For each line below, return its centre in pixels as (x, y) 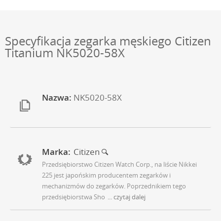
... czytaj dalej (127, 197)
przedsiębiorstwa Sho (74, 197)
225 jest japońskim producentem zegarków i (106, 175)
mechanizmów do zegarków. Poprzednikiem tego (114, 186)
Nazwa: (57, 98)
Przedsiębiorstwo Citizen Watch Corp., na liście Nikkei (119, 165)
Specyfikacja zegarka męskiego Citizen (108, 41)
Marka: (56, 152)
